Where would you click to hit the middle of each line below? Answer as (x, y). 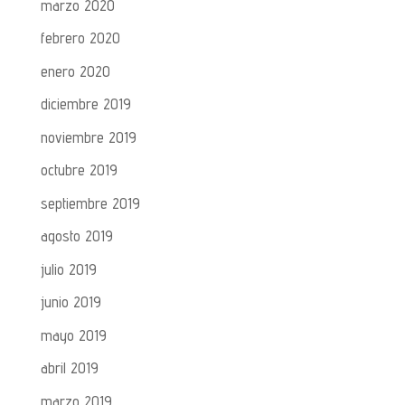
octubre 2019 (79, 170)
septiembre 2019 (90, 203)
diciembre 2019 (85, 104)
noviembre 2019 (88, 137)
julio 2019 (68, 269)
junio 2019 (71, 302)
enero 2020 (75, 71)
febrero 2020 (80, 38)
